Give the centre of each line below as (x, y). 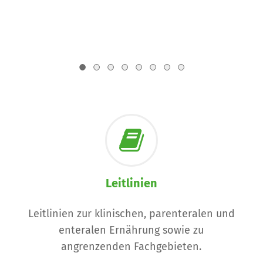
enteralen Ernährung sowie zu (131, 231)
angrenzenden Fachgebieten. (131, 247)
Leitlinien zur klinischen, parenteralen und (131, 214)
